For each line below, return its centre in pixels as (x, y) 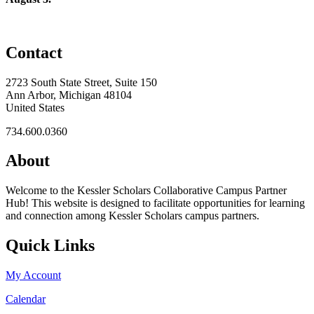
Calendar (26, 299)
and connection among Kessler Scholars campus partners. (134, 216)
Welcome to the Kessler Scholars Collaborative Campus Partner (146, 191)
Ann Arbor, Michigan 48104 (69, 95)
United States (35, 107)
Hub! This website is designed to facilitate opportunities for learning (155, 203)
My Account (33, 275)
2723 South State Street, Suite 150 (81, 82)
